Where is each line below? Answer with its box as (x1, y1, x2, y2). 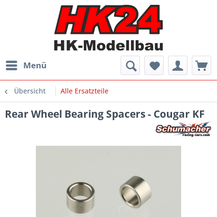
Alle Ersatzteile (61, 86, 108, 96)
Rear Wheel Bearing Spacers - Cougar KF (5, 107, 205, 121)
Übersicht (14, 86, 46, 96)
